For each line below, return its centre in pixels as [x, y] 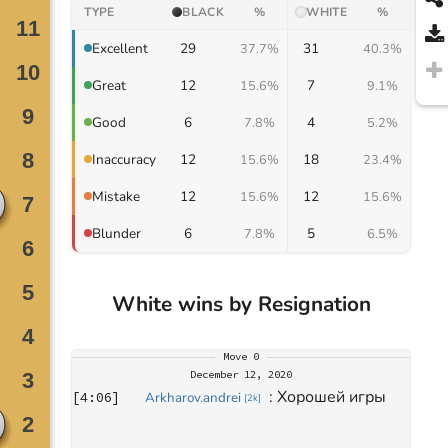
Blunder [117, 233]
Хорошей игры [332, 396]
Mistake [116, 196]
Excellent [120, 48]
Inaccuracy [124, 159]
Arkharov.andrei [193, 397]
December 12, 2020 [241, 374]
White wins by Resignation [241, 303]
